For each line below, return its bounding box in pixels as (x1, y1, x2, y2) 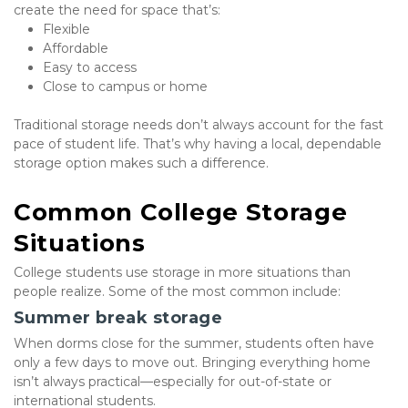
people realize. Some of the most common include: (14, 283, 341, 301)
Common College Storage (14, 198, 348, 228)
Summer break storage (14, 308, 222, 329)
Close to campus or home (43, 78, 208, 96)
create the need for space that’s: (14, 2, 220, 19)
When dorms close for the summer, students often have (14, 335, 374, 352)
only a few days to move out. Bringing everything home (14, 354, 371, 372)
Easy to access (43, 59, 137, 76)
